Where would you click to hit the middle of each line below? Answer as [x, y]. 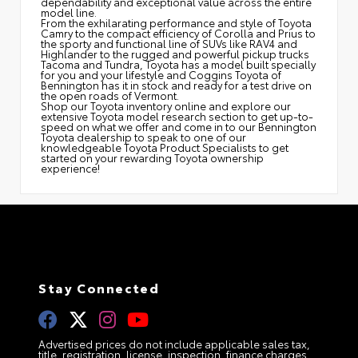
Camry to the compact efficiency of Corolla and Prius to [178, 33]
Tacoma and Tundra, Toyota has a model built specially [178, 64]
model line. [69, 12]
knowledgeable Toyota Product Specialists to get [165, 147]
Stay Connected [99, 287]
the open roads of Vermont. [110, 95]
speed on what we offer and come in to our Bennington [179, 127]
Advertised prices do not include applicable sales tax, [174, 343]
